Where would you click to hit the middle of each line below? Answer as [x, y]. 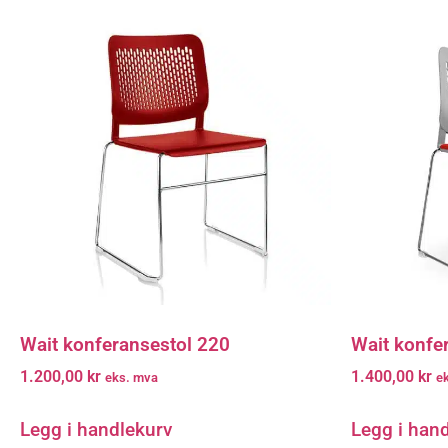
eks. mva [131, 378]
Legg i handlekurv [96, 430]
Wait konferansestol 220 [125, 344]
